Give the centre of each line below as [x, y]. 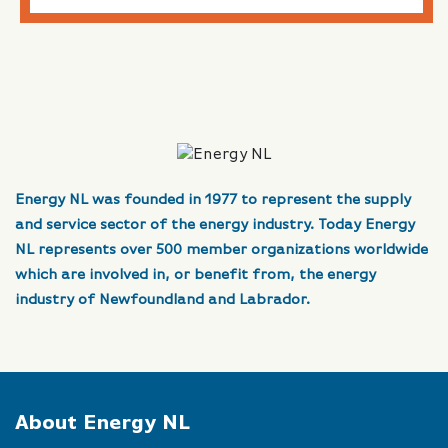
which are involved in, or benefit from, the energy [195, 275]
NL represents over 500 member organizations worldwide [221, 250]
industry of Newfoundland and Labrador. [162, 300]
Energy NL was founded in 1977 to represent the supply [213, 200]
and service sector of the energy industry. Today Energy [215, 225]
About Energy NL [102, 424]
